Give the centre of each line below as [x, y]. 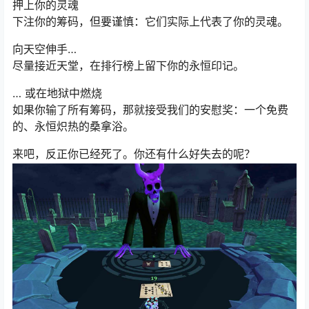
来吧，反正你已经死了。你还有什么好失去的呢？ [134, 153]
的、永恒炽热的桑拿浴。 [73, 126]
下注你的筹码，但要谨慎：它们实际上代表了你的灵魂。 [150, 21]
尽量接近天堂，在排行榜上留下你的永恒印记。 [128, 65]
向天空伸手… [44, 49]
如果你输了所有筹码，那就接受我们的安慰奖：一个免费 [150, 109]
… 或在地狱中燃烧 [57, 93]
